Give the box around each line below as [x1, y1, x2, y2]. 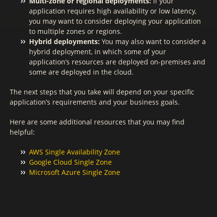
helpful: [10, 127, 35, 137]
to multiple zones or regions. [29, 27, 122, 36]
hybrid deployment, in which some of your [29, 47, 166, 56]
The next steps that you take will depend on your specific [10, 87, 194, 96]
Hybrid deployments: [29, 37, 100, 46]
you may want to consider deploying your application [29, 16, 201, 26]
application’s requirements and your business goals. [10, 97, 180, 107]
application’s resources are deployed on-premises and [29, 57, 205, 66]
